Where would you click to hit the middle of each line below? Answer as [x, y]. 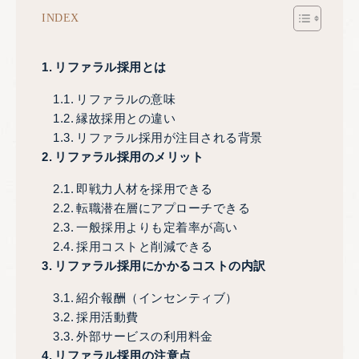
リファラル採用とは [111, 67]
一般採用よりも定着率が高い [157, 228]
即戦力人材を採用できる [145, 189]
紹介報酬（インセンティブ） [157, 298]
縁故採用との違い [126, 119]
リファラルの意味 [126, 99]
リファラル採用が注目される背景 [169, 138]
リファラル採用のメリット [129, 157]
